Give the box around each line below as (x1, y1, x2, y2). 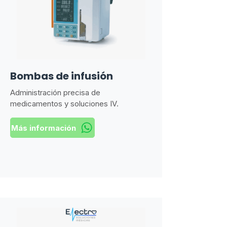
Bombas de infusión (10, 69, 113, 83)
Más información (11, 123, 76, 133)
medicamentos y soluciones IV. (10, 99, 119, 108)
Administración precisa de (10, 88, 100, 97)
